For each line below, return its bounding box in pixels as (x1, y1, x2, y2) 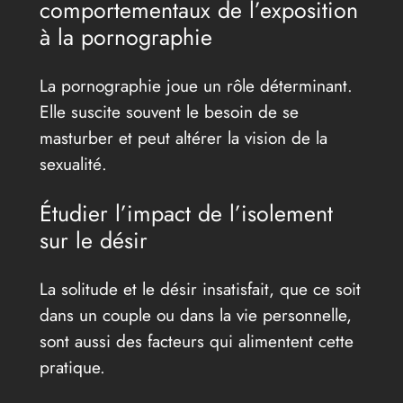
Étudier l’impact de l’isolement (39, 197, 333, 230)
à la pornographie (39, 21, 212, 54)
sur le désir (39, 224, 148, 257)
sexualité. (39, 151, 107, 177)
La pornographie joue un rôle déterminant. (39, 73, 353, 99)
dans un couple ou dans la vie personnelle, (39, 302, 352, 328)
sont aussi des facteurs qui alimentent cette (39, 328, 354, 354)
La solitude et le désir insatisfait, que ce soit (39, 276, 361, 302)
